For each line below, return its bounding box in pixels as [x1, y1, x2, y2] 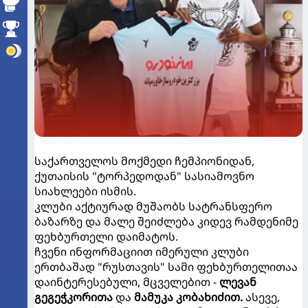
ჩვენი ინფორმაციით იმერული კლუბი [34, 243, 249, 259]
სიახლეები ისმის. [34, 183, 136, 199]
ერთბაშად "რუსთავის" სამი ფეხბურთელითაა [34, 258, 298, 274]
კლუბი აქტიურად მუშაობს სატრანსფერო [34, 198, 272, 214]
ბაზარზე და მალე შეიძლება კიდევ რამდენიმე [34, 213, 298, 229]
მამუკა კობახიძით [134, 289, 240, 305]
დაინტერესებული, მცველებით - [34, 274, 219, 289]
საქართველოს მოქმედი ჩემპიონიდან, [34, 153, 254, 168]
